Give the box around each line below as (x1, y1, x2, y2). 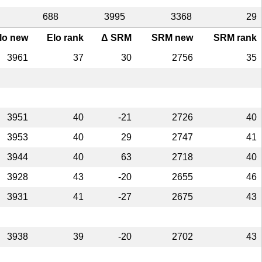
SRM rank (213, 32, 257, 43)
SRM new (151, 32, 193, 43)
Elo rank (47, 32, 84, 43)
